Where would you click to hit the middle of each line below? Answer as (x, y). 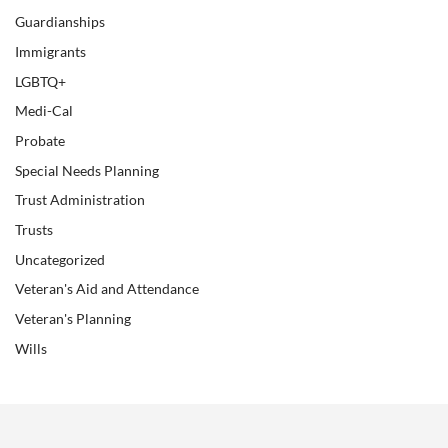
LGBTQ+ (40, 81)
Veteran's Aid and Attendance (107, 289)
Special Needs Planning (87, 170)
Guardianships (60, 22)
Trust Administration (80, 200)
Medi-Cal (44, 111)
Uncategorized (60, 259)
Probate (40, 141)
